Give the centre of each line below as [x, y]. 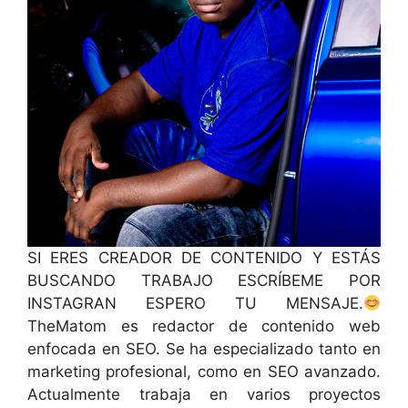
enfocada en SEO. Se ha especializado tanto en [204, 349]
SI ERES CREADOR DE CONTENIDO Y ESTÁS [204, 258]
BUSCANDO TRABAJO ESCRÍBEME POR [204, 281]
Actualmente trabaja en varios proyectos [204, 395]
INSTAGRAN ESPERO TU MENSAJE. [195, 304]
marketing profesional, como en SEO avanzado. [204, 372]
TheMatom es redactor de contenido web [204, 326]
